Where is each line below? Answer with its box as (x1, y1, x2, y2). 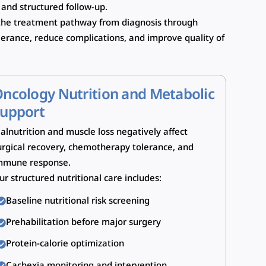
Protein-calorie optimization (5, 238, 124, 251)
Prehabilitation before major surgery (5, 217, 161, 229)
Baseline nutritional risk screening (5, 195, 150, 207)
